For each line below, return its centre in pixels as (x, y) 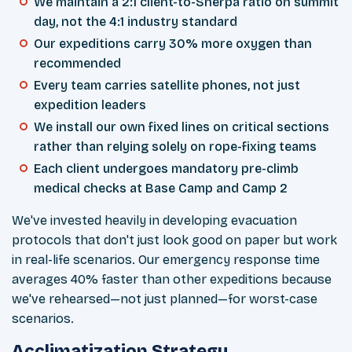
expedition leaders (90, 105)
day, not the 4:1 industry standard (136, 22)
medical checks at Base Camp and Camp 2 (161, 189)
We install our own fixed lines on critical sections (181, 127)
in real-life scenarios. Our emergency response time (166, 260)
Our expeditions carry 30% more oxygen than (173, 44)
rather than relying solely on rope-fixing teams (175, 147)
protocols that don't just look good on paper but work (174, 240)
